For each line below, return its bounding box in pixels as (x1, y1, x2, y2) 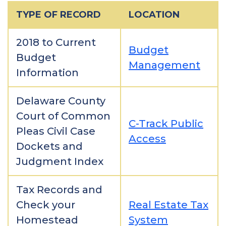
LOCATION (129, 9, 180, 20)
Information (16, 67, 79, 79)
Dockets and (16, 140, 83, 152)
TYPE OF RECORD (16, 9, 101, 20)
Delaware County (16, 95, 105, 107)
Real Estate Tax (129, 199, 208, 211)
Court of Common (16, 110, 110, 122)
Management (129, 59, 200, 71)
